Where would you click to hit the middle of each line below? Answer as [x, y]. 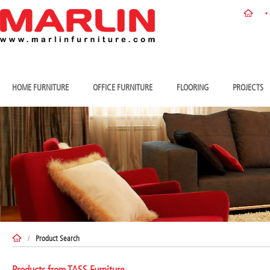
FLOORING [193, 88]
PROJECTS [248, 88]
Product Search [58, 238]
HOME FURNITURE [40, 88]
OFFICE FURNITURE [123, 88]
